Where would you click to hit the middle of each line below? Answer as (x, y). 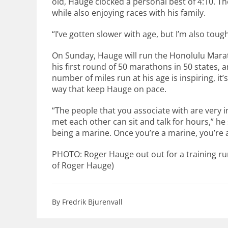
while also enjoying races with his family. (129, 13)
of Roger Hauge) (83, 165)
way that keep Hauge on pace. (109, 89)
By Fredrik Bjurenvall (87, 202)
